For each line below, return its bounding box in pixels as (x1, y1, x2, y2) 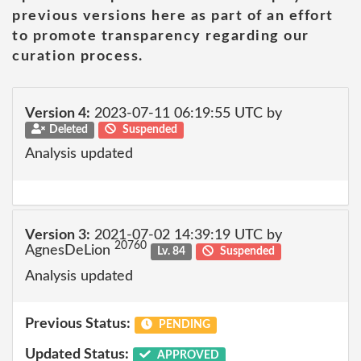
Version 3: (25, 228, 90, 243)
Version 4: (25, 106, 90, 121)
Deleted (48, 123, 88, 135)
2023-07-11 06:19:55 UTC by (90, 106, 282, 121)
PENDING (156, 319, 210, 330)
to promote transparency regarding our (12, 29, 309, 44)
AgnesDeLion (25, 243, 114, 258)
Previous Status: (25, 317, 131, 331)
